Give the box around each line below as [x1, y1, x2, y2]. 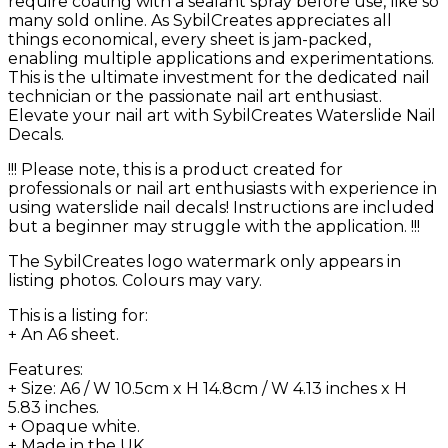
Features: [8, 359, 83, 379]
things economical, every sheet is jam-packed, [8, 29, 371, 49]
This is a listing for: [8, 305, 148, 325]
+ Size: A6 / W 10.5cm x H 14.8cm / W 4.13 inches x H [8, 378, 407, 398]
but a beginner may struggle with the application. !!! [8, 216, 420, 236]
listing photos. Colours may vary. [8, 270, 262, 290]
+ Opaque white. [8, 416, 140, 436]
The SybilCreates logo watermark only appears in [8, 251, 401, 271]
